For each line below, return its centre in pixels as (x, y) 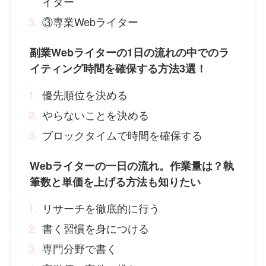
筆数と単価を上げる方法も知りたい (115, 181)
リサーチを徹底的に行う (101, 208)
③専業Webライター (90, 21)
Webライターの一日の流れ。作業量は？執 (132, 165)
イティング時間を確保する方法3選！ (118, 68)
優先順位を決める (85, 94)
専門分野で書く (80, 248)
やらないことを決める (96, 114)
